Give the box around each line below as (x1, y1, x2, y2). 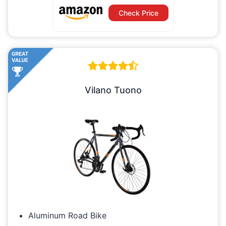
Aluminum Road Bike (28, 210, 106, 221)
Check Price (118, 9, 158, 18)
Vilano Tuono (84, 85, 142, 96)
